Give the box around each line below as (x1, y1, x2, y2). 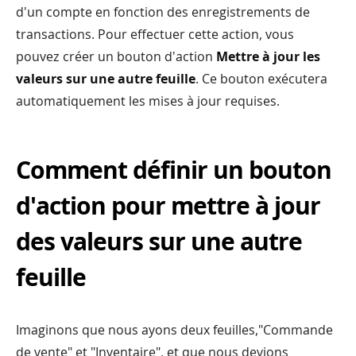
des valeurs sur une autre (16, 225, 302, 258)
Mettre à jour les (216, 48, 320, 66)
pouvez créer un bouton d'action (16, 48, 216, 66)
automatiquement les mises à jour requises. (16, 92, 280, 110)
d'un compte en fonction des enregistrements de (16, 3, 310, 21)
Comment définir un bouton (16, 153, 331, 187)
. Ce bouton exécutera (195, 70, 327, 88)
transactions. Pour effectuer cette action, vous (16, 25, 294, 44)
